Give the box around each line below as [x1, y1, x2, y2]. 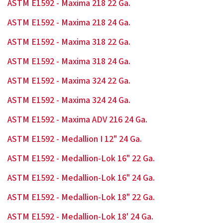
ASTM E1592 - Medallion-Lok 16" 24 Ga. [7, 172, 155, 184]
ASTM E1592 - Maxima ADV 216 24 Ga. [7, 113, 147, 126]
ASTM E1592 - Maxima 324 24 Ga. [7, 94, 130, 107]
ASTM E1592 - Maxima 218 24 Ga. [7, 16, 130, 29]
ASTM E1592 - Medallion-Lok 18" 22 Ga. [7, 191, 155, 204]
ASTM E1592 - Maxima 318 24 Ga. [7, 55, 130, 68]
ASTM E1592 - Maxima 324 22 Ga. [7, 75, 130, 87]
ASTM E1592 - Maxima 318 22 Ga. [7, 36, 130, 48]
